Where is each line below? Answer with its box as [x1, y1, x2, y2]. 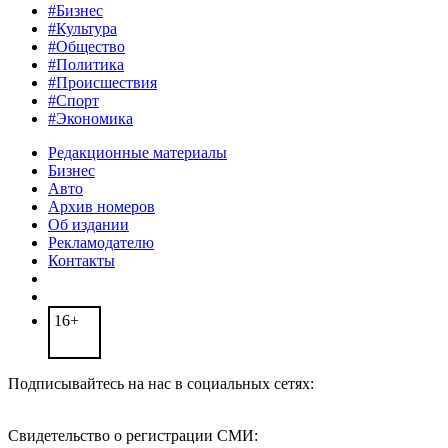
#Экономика [48, 110, 133, 128]
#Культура [48, 20, 117, 38]
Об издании [48, 216, 129, 234]
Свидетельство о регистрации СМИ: [8, 427, 258, 445]
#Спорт [48, 92, 99, 110]
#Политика [48, 56, 124, 74]
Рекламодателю [48, 234, 154, 252]
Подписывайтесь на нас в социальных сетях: [8, 375, 314, 393]
